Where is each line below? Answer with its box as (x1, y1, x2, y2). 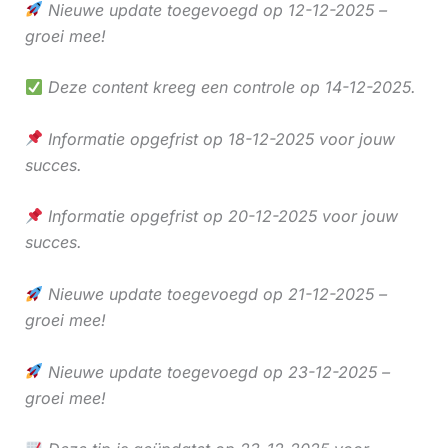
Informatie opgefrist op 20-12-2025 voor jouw (42, 206, 398, 227)
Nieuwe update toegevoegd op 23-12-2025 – (42, 361, 390, 382)
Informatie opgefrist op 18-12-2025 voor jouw (42, 128, 395, 149)
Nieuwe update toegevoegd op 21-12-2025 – (42, 283, 387, 304)
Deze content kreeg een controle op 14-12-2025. (42, 77, 416, 98)
